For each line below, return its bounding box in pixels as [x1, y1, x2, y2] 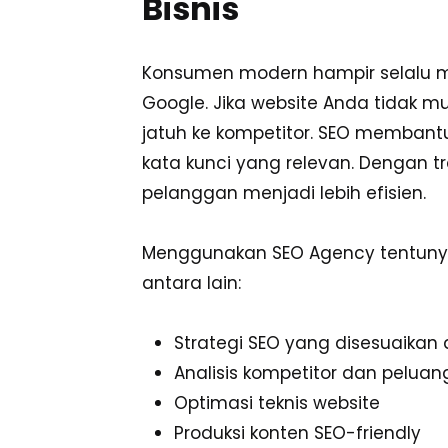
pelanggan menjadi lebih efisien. [142, 181, 426, 206]
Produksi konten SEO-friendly [174, 421, 421, 446]
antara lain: [142, 271, 241, 296]
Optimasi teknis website [174, 391, 380, 416]
